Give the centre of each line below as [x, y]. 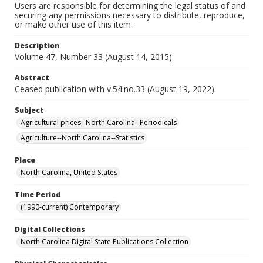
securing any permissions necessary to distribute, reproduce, [130, 15]
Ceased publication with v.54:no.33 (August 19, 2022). [115, 89]
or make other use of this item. [74, 24]
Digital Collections [50, 229]
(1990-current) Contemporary [70, 207]
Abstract [32, 78]
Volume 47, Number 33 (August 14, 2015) [93, 57]
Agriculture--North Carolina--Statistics [82, 138]
